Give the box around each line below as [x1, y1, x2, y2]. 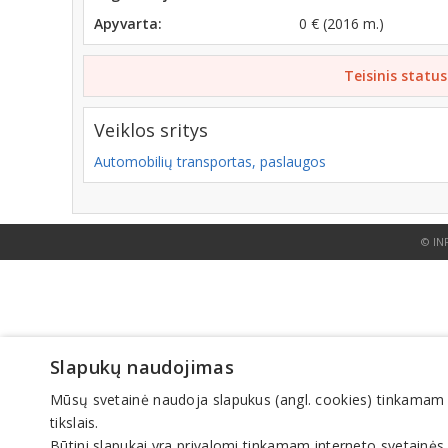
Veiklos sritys [94, 118, 208, 142]
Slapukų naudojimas [50, 355, 235, 379]
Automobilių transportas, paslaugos [94, 152, 326, 171]
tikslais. [50, 413, 99, 432]
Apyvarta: [94, 14, 162, 33]
